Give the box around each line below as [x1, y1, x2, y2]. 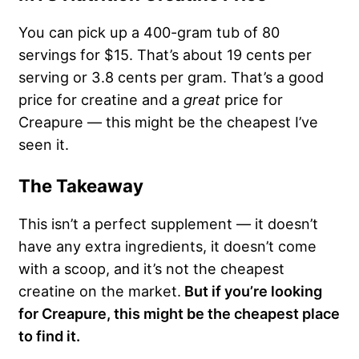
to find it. [18, 327, 80, 345]
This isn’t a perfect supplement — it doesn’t [18, 215, 318, 233]
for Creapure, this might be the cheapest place [18, 305, 340, 323]
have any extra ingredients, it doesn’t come [18, 237, 317, 256]
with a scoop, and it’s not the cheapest [18, 260, 284, 278]
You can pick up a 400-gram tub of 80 [18, 23, 280, 42]
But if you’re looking [181, 282, 322, 301]
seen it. [18, 135, 69, 154]
